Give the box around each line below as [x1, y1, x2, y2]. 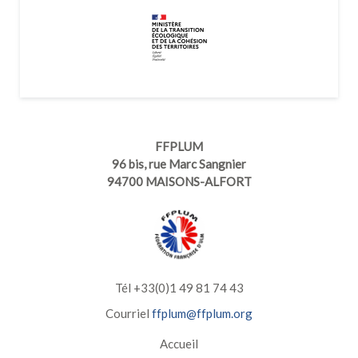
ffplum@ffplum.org [152, 306, 253, 321]
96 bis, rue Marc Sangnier [112, 157, 246, 172]
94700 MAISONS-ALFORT [106, 174, 252, 189]
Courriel [105, 306, 152, 321]
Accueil [160, 336, 198, 352]
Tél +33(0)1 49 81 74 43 [114, 280, 244, 296]
